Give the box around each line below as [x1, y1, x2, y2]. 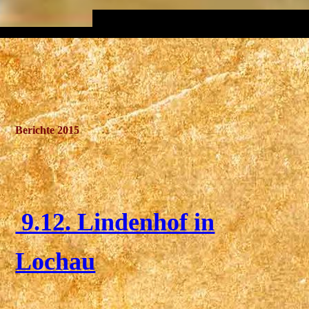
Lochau [15, 248, 96, 276]
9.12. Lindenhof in [15, 208, 215, 237]
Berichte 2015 [15, 124, 80, 136]
